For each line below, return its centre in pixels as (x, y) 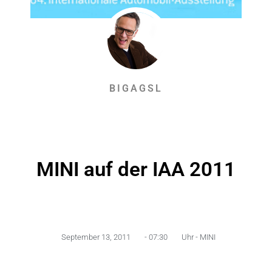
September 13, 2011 (96, 237)
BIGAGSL (136, 88)
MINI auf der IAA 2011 (136, 169)
